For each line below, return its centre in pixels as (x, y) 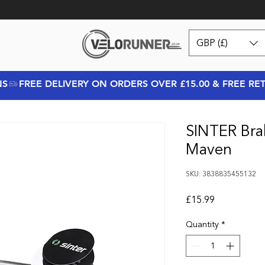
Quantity (202, 224)
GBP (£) (212, 43)
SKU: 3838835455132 (221, 174)
